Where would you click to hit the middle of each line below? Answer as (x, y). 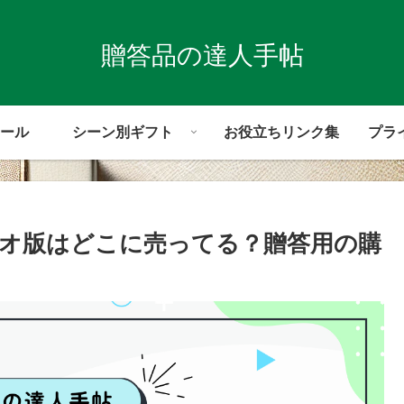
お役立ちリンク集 (281, 132)
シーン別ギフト (123, 132)
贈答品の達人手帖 (202, 55)
